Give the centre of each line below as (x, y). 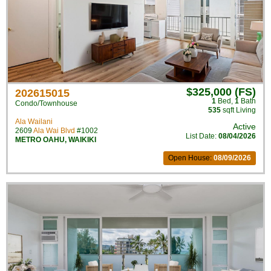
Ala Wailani (34, 122)
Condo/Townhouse (46, 103)
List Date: (202, 136)
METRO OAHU (40, 140)
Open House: (191, 158)
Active (244, 126)
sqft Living (238, 110)
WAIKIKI (82, 140)
